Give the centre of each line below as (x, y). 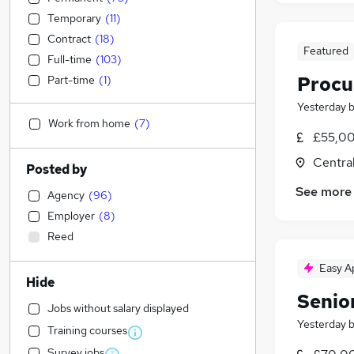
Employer (71, 216)
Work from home (89, 123)
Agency (66, 195)
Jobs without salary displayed (118, 308)
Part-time (71, 80)
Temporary (74, 18)
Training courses (87, 330)
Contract (69, 39)
